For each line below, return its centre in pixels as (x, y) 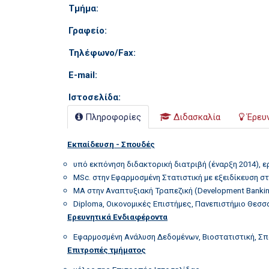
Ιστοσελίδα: (95, 97)
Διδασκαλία (197, 117)
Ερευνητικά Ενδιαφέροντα (117, 217)
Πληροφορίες (113, 117)
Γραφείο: (88, 31)
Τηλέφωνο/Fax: (102, 53)
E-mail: (83, 75)
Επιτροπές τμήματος (107, 250)
